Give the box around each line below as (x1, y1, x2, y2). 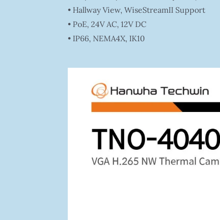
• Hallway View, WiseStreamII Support (67, 5, 205, 15)
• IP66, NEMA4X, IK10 (67, 33, 145, 44)
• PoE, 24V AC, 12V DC (67, 19, 146, 29)
